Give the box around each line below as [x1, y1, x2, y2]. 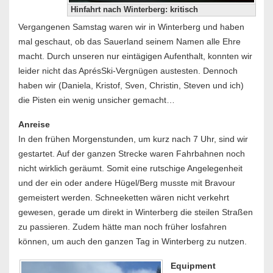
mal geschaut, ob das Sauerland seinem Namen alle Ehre [18, 37, 241, 46]
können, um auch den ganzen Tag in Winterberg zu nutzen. [18, 236, 247, 246]
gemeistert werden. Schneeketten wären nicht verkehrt [18, 193, 229, 202]
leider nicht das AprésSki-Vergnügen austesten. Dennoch [18, 66, 238, 76]
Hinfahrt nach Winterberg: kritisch [71, 5, 198, 14]
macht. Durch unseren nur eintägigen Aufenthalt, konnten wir [18, 51, 252, 61]
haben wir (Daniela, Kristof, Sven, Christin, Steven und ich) [18, 80, 244, 90]
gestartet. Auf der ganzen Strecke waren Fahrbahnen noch [18, 149, 245, 158]
